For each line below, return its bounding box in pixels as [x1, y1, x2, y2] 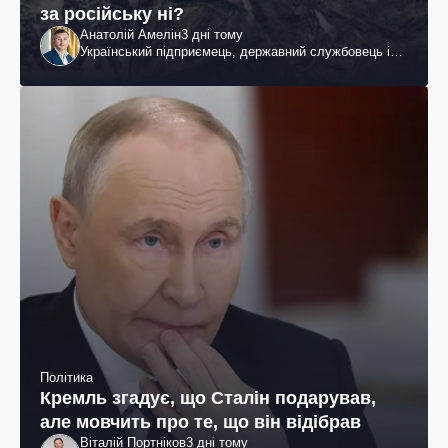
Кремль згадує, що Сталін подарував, [40, 388, 376, 409]
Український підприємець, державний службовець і [80, 44, 390, 60]
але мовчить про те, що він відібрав [40, 412, 361, 433]
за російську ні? [40, 4, 184, 25]
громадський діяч [80, 61, 186, 77]
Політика [40, 370, 93, 386]
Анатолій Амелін [80, 27, 181, 43]
